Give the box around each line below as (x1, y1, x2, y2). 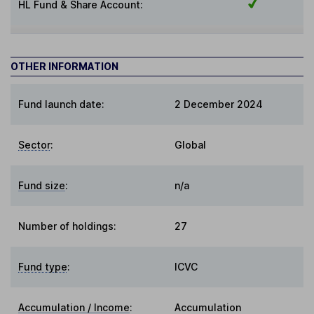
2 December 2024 (175, 98, 263, 111)
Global (175, 139, 206, 151)
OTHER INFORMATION (11, 60, 118, 73)
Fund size (18, 179, 66, 192)
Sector (18, 139, 51, 151)
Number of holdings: (18, 220, 117, 233)
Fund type (18, 261, 68, 273)
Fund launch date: (18, 98, 105, 111)
